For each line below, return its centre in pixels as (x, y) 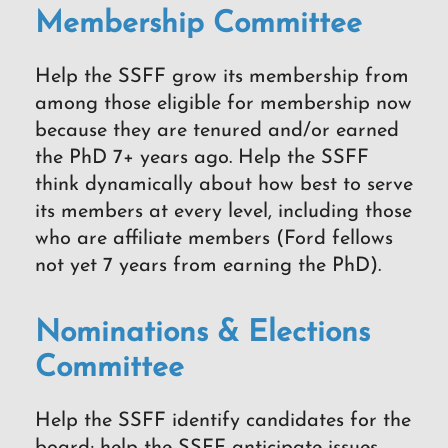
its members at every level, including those (223, 211)
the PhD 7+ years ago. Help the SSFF (202, 157)
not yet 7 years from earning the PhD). (208, 265)
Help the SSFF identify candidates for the (223, 421)
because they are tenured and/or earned (217, 130)
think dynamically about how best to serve (224, 184)
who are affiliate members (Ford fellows (214, 238)
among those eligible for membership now (223, 103)
